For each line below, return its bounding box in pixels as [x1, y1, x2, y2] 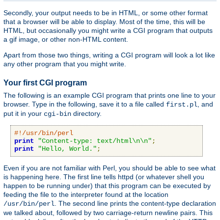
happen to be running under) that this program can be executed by [3, 181, 211, 190]
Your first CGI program [3, 79, 87, 87]
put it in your [3, 109, 44, 117]
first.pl [166, 100, 197, 109]
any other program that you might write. [3, 60, 126, 68]
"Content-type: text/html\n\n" [38, 137, 152, 145]
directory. [71, 109, 102, 117]
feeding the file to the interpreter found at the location [3, 190, 168, 198]
